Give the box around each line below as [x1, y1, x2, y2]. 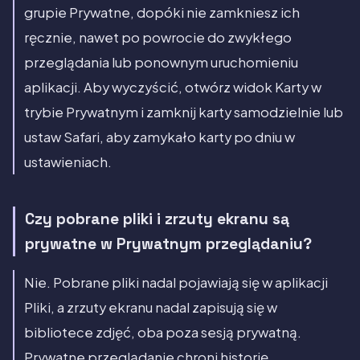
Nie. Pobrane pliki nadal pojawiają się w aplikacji [24, 273, 328, 291]
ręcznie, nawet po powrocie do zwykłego [24, 28, 292, 46]
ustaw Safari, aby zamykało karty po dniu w [24, 128, 295, 145]
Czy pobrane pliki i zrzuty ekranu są [25, 208, 289, 229]
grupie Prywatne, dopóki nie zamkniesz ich [24, 3, 300, 21]
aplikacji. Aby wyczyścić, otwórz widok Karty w [24, 78, 321, 96]
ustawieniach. [24, 153, 112, 170]
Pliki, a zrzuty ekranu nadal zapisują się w [24, 298, 277, 316]
